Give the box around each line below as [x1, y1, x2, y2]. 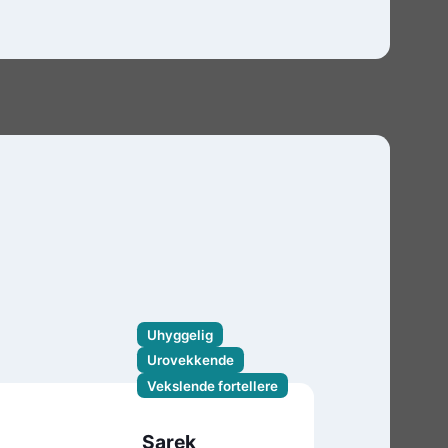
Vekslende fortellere [146, 377, 278, 394]
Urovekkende [146, 352, 234, 369]
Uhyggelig [146, 326, 213, 343]
